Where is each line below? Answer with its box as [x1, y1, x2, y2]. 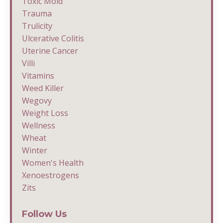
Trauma [22, 7, 52, 19]
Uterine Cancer [22, 45, 78, 56]
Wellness [22, 119, 55, 131]
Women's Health [22, 157, 84, 168]
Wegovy [22, 95, 52, 106]
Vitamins [22, 70, 54, 81]
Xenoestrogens [22, 169, 79, 181]
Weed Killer [22, 82, 64, 94]
